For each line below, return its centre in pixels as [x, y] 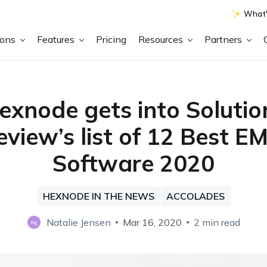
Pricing [111, 39]
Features [57, 39]
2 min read [217, 222]
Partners [225, 39]
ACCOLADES [195, 196]
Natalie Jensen [78, 222]
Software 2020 [133, 163]
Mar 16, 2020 [152, 222]
